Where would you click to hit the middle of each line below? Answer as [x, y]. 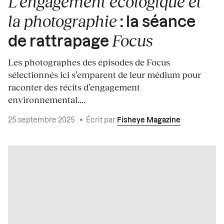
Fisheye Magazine [149, 121]
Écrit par [101, 121]
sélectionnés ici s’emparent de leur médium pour [104, 75]
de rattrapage [60, 42]
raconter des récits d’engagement [74, 87]
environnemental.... [47, 100]
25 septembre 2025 [42, 121]
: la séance [156, 23]
